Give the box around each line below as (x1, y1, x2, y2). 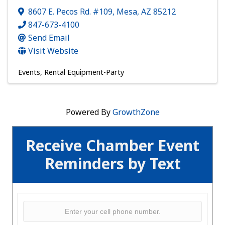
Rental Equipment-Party (44, 67, 124, 77)
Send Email (28, 32, 70, 44)
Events (18, 67, 40, 77)
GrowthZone (112, 106, 160, 118)
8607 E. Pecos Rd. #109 (28, 6, 113, 18)
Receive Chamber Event (26, 135, 199, 156)
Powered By (65, 106, 113, 118)
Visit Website (28, 45, 78, 57)
